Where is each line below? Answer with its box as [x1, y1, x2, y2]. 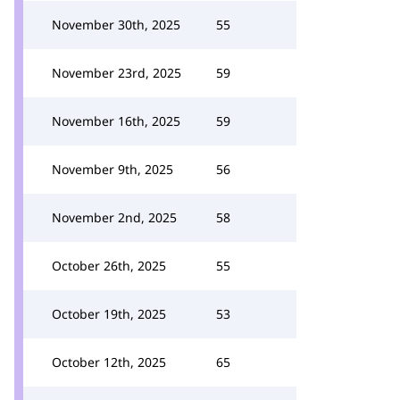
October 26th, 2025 [52, 257, 166, 274]
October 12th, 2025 [52, 354, 166, 371]
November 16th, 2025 [52, 112, 180, 129]
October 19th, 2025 [52, 305, 166, 322]
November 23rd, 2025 [52, 64, 181, 81]
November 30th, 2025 [52, 16, 180, 33]
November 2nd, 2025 [52, 209, 177, 226]
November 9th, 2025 [52, 161, 173, 178]
